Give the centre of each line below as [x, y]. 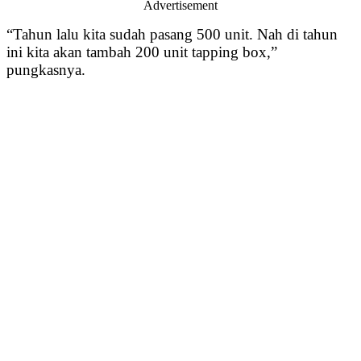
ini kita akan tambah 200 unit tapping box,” [142, 52]
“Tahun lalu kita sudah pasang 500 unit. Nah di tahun [172, 35]
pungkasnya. [46, 70]
